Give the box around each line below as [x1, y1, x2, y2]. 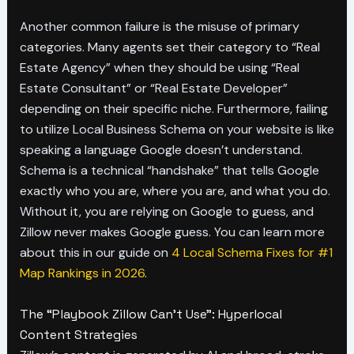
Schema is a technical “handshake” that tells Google [19, 162, 319, 179]
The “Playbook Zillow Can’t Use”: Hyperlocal [19, 305, 282, 322]
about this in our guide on [19, 244, 171, 262]
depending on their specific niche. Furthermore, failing [19, 100, 328, 118]
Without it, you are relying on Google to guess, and [19, 203, 314, 220]
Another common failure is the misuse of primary [19, 18, 299, 36]
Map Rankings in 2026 [19, 265, 145, 282]
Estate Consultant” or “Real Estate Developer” [19, 80, 288, 97]
